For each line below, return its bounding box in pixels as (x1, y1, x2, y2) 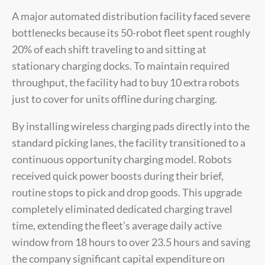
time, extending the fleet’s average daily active (12, 218, 222, 232)
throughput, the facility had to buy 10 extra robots (12, 75, 240, 89)
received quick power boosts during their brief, (12, 169, 224, 182)
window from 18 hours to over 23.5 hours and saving (12, 235, 250, 248)
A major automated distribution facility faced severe (12, 9, 250, 22)
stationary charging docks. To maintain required (12, 59, 230, 72)
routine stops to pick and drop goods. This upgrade (12, 185, 242, 199)
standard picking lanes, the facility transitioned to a (12, 135, 245, 149)
